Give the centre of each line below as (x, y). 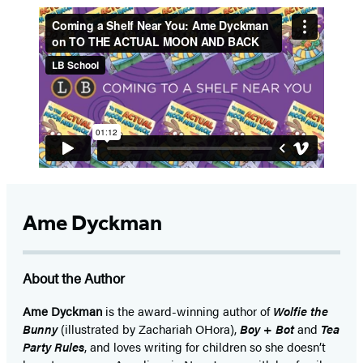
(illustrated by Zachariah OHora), (149, 329)
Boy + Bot (267, 329)
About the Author (74, 278)
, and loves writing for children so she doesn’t (205, 347)
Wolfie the (301, 311)
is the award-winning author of (188, 311)
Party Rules (53, 347)
